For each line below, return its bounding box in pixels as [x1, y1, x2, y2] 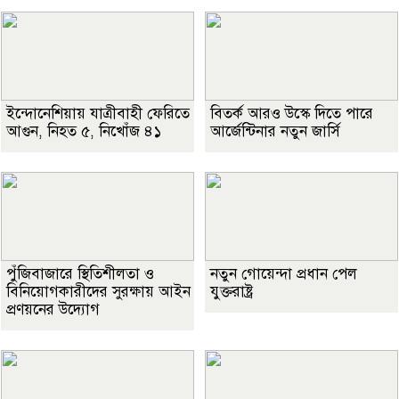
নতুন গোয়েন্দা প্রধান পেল [210, 265, 357, 284]
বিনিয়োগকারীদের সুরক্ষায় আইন [6, 282, 191, 302]
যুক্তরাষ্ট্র [210, 282, 253, 302]
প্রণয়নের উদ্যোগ [6, 300, 100, 320]
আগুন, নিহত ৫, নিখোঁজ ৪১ [6, 122, 161, 142]
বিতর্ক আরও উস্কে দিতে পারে [210, 104, 373, 124]
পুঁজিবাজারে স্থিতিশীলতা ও [6, 265, 154, 284]
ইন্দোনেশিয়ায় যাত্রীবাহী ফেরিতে [6, 104, 190, 124]
